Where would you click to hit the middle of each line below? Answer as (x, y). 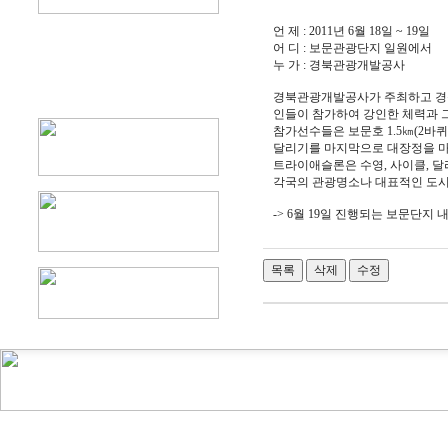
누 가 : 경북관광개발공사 (339, 65)
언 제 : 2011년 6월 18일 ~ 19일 (351, 31)
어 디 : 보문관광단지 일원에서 (352, 48)
